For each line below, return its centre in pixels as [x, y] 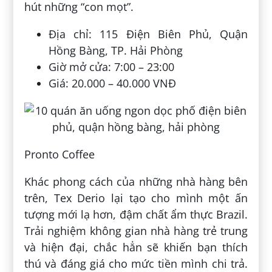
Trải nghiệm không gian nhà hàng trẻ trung [136, 230]
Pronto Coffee [60, 154]
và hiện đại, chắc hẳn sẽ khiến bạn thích [136, 247]
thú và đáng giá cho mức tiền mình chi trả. [136, 263]
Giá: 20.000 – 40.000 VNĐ [113, 83]
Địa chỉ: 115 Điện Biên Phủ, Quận [148, 34]
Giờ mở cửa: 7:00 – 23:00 [112, 66]
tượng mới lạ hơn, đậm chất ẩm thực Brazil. [136, 214]
